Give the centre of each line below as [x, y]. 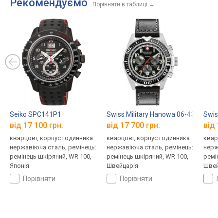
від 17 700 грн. [133, 126]
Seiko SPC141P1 [36, 114]
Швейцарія [122, 166]
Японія [19, 166]
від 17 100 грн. [36, 126]
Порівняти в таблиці [120, 4]
